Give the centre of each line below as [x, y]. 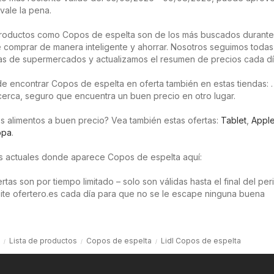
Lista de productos [43, 240]
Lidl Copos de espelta [201, 240]
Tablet [234, 120]
